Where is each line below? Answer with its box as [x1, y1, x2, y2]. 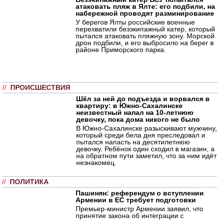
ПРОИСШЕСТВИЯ [10, 83, 70, 91]
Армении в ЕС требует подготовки [76, 195, 196, 204]
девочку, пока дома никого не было [76, 115, 200, 123]
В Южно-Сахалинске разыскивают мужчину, [76, 124, 217, 132]
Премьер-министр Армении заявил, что [76, 204, 203, 213]
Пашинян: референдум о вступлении [76, 189, 204, 197]
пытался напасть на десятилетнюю [76, 137, 190, 146]
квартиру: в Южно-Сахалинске [76, 101, 183, 110]
